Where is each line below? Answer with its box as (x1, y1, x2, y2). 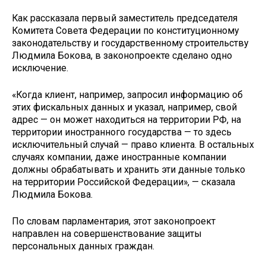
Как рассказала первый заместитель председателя (12, 12, 237, 24)
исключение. (12, 62, 71, 74)
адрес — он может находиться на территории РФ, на (12, 113, 241, 125)
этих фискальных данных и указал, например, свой (12, 101, 237, 113)
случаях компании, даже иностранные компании (12, 151, 226, 163)
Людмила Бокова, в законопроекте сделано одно (12, 50, 232, 62)
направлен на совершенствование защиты (12, 227, 202, 239)
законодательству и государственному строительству (12, 37, 248, 49)
